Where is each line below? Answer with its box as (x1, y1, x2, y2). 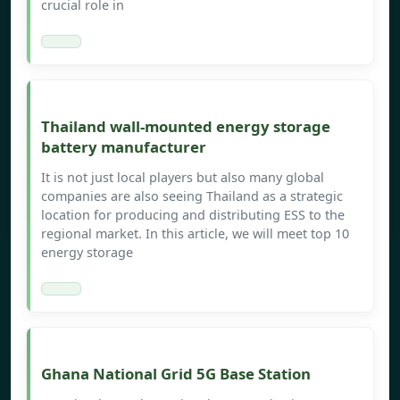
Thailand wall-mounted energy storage (41, 116, 330, 137)
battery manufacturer (41, 137, 206, 158)
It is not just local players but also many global (41, 169, 324, 187)
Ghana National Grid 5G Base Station (41, 363, 311, 385)
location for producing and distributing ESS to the (41, 206, 345, 224)
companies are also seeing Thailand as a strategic (41, 187, 343, 205)
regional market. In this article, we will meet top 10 (41, 225, 349, 243)
